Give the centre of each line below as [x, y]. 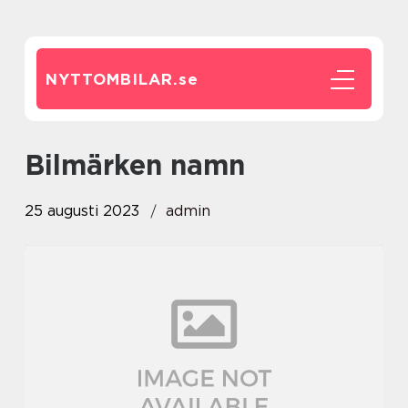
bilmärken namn [145, 165]
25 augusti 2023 [82, 211]
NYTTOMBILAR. [112, 79]
